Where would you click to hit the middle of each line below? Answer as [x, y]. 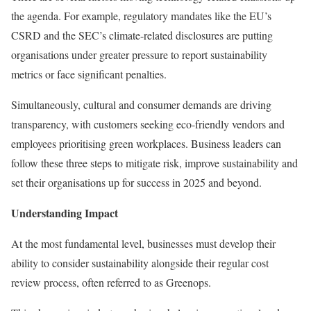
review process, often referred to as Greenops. [111, 282]
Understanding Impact [65, 212]
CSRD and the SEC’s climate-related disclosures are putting [142, 35]
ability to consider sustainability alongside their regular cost [140, 262]
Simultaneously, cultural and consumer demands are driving [141, 104]
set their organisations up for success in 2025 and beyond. [140, 182]
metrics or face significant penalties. [89, 74]
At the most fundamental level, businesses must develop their [143, 243]
